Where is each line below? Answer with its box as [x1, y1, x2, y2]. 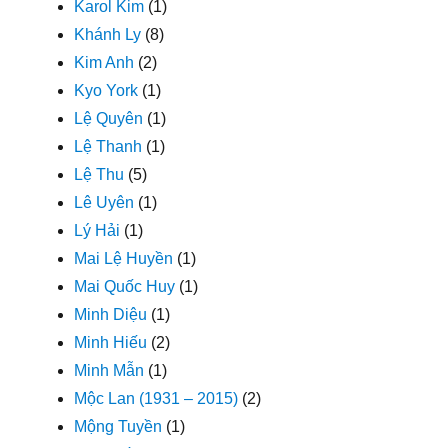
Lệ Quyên [74, 109, 144, 127]
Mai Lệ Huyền [74, 249, 174, 267]
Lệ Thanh [74, 137, 143, 155]
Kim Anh [74, 53, 135, 71]
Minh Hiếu [74, 333, 148, 351]
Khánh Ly [74, 25, 142, 43]
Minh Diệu [74, 305, 148, 323]
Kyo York [74, 81, 139, 99]
